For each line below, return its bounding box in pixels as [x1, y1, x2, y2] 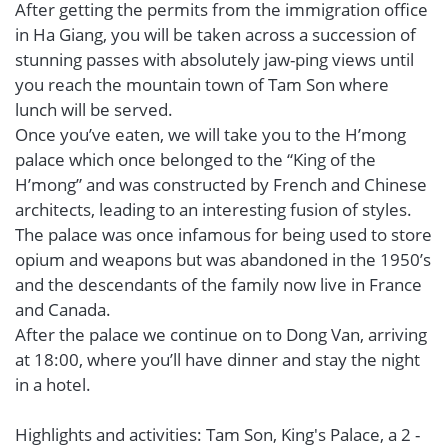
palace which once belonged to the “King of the [15, 148, 376, 171]
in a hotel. [15, 373, 91, 396]
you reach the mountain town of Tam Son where [15, 73, 389, 96]
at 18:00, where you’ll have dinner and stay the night [15, 348, 420, 371]
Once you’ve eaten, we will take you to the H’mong [15, 123, 406, 146]
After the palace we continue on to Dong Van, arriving [15, 323, 427, 346]
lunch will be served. [15, 98, 173, 121]
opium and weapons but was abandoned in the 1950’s [15, 248, 431, 271]
